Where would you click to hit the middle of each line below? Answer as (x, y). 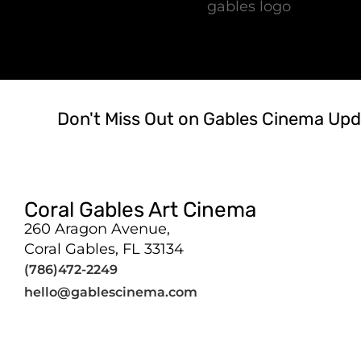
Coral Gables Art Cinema (140, 210)
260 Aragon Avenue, (97, 229)
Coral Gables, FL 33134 (104, 249)
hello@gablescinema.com (111, 293)
